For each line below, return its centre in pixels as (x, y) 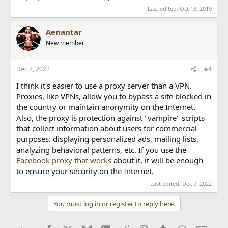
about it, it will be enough (158, 160)
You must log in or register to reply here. (114, 203)
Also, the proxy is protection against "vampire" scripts (111, 118)
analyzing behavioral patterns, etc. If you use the (102, 150)
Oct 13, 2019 (195, 8)
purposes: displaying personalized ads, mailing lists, (108, 139)
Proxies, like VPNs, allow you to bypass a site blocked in (114, 96)
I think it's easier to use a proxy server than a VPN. (104, 85)
